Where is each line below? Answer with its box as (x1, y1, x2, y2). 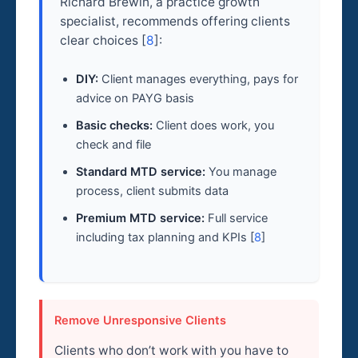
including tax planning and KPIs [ (76, 230, 255, 245)
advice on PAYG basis (76, 91, 195, 106)
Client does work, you (153, 118, 275, 133)
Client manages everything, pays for (98, 72, 299, 87)
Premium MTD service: (76, 211, 205, 226)
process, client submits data (76, 184, 229, 199)
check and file (76, 137, 152, 153)
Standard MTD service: (76, 165, 206, 180)
